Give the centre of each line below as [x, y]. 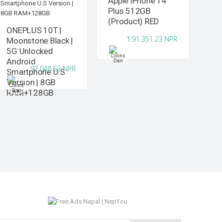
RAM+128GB [30, 93]
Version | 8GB [31, 83]
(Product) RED [134, 22]
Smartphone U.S [36, 72]
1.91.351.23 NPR [152, 39]
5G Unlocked [30, 51]
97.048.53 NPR [53, 69]
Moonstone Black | [40, 41]
